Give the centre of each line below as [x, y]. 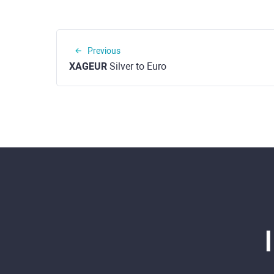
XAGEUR [88, 66]
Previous [104, 51]
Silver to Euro [137, 66]
